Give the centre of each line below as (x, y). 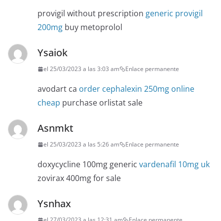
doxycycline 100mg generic (88, 165)
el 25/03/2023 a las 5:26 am (81, 145)
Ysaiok (53, 53)
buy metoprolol (92, 27)
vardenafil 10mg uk (174, 165)
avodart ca (58, 89)
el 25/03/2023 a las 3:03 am (81, 69)
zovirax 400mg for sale (79, 178)
